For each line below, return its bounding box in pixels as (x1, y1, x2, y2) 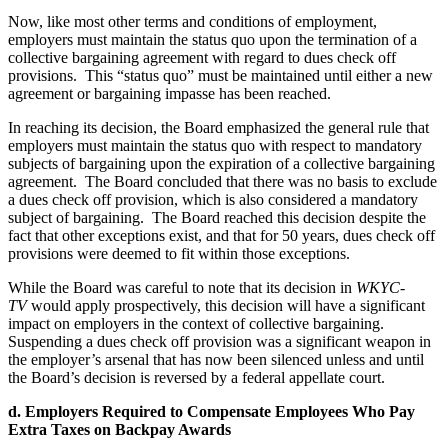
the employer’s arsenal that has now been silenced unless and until (8, 350, 424, 368)
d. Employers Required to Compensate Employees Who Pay (8, 402, 415, 420)
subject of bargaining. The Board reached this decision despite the (8, 208, 426, 226)
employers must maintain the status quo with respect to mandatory (8, 136, 422, 154)
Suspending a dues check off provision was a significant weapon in (8, 332, 431, 350)
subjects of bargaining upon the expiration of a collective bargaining (8, 154, 435, 172)
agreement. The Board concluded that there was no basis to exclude (8, 172, 437, 190)
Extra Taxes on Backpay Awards (8, 420, 231, 438)
